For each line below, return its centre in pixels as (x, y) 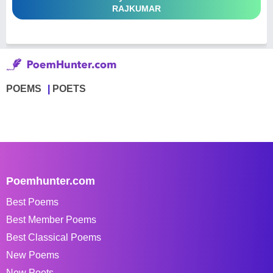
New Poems (33, 255)
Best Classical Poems (54, 237)
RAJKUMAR (136, 8)
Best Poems (32, 202)
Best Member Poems (51, 219)
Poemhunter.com (51, 181)
